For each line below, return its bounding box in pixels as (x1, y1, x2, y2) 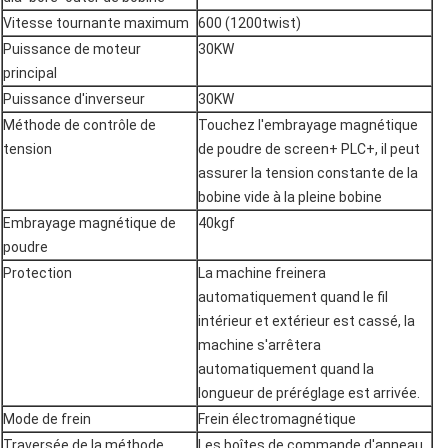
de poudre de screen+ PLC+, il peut (198, 141, 420, 158)
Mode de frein (3, 411, 91, 428)
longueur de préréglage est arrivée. (198, 385, 420, 402)
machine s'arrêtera (198, 337, 321, 354)
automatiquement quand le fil (198, 289, 388, 306)
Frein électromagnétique (198, 411, 356, 428)
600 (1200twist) (198, 15, 301, 32)
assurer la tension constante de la (198, 165, 418, 182)
